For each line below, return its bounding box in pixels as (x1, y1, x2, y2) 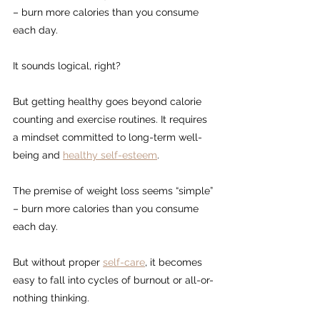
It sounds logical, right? (13, 60, 121, 72)
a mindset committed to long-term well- (13, 131, 202, 144)
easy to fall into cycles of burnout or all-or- (13, 274, 214, 286)
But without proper (13, 256, 103, 269)
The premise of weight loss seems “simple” (13, 185, 216, 197)
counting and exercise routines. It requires (13, 114, 210, 126)
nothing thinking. (13, 292, 89, 304)
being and (13, 149, 63, 161)
